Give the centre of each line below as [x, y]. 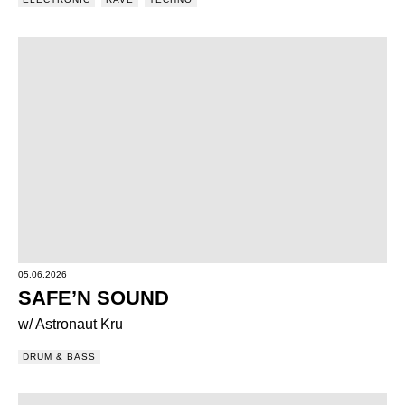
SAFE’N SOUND [94, 298]
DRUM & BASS [59, 357]
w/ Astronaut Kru [71, 324]
